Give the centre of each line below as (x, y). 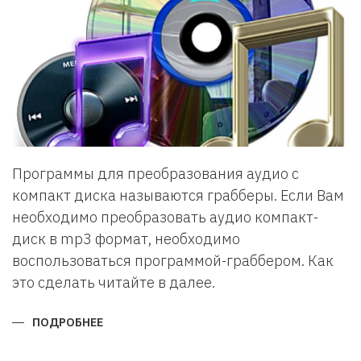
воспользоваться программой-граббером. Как (173, 261)
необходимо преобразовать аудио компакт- (165, 217)
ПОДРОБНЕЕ (68, 322)
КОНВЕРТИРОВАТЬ (156, 345)
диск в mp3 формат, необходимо (126, 239)
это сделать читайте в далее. (114, 282)
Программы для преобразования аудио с (156, 174)
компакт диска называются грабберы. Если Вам (178, 195)
